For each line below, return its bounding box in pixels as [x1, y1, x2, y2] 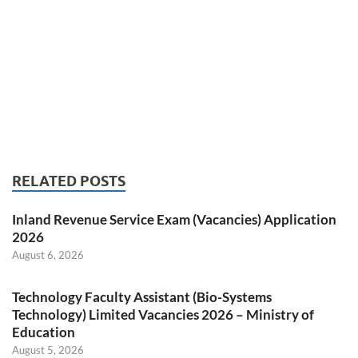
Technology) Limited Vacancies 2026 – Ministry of [12, 306, 314, 324]
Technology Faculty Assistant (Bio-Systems [12, 288, 272, 306]
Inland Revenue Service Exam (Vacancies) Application [12, 211, 336, 229]
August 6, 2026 [12, 249, 84, 262]
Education [12, 324, 75, 341]
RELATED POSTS [12, 173, 125, 190]
